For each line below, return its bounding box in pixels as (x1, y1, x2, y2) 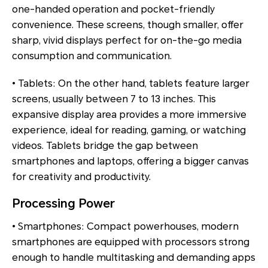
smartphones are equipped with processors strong (12, 236, 249, 248)
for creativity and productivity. (12, 171, 151, 183)
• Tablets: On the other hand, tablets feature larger (12, 78, 249, 90)
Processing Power (12, 196, 115, 211)
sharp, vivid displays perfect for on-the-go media (12, 35, 242, 47)
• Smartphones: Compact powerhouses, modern (12, 221, 239, 233)
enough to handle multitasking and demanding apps (12, 252, 255, 264)
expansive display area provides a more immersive (12, 109, 246, 121)
